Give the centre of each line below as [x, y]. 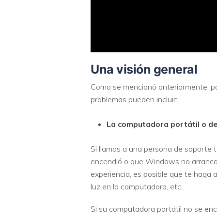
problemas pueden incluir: [134, 99]
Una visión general [144, 69]
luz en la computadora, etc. [137, 186]
